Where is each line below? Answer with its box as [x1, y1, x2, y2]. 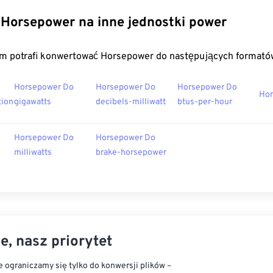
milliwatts [14, 147, 52, 158]
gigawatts [14, 97, 51, 107]
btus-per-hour [177, 97, 232, 107]
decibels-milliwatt [96, 97, 166, 107]
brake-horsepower [96, 147, 166, 158]
